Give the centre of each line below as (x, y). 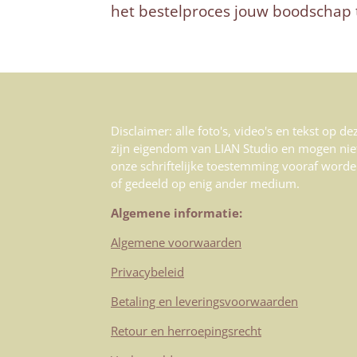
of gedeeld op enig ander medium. (205, 184)
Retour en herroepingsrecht (186, 331)
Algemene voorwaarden (176, 243)
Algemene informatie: (177, 213)
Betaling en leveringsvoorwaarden (204, 302)
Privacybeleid (147, 272)
